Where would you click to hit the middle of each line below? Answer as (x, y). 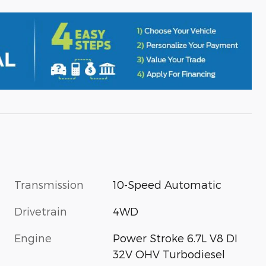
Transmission (49, 184)
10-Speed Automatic (167, 184)
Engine (33, 237)
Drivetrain (41, 211)
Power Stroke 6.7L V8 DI (175, 237)
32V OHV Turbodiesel (169, 254)
